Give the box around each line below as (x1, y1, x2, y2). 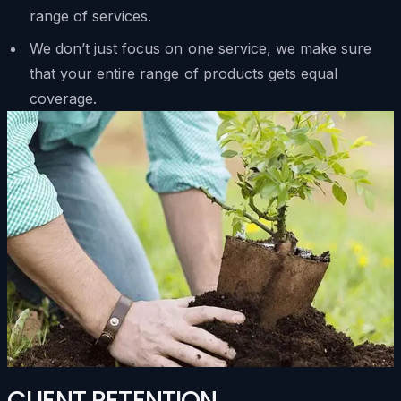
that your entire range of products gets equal (29, 64, 338, 83)
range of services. (29, 7, 152, 26)
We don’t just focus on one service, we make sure (29, 39, 372, 58)
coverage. (29, 90, 98, 108)
